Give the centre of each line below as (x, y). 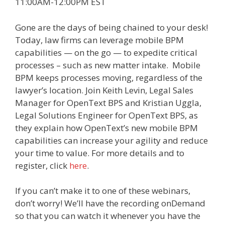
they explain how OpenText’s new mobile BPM (106, 128)
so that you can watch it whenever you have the (108, 216)
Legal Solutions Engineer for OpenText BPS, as (106, 115)
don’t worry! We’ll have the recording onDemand (110, 203)
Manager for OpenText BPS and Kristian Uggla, (108, 102)
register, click (42, 165)
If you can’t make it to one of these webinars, (103, 191)
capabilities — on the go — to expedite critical (106, 52)
